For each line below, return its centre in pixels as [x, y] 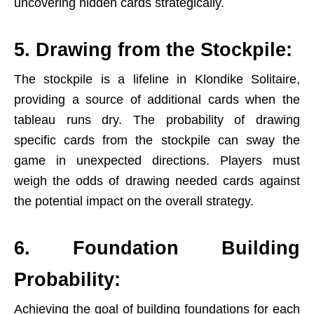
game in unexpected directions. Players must [157, 161]
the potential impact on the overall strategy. [134, 201]
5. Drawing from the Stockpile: [153, 50]
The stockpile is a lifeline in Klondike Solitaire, [157, 79]
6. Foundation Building [157, 248]
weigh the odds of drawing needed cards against [157, 181]
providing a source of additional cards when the [157, 100]
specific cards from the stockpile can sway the [157, 140]
